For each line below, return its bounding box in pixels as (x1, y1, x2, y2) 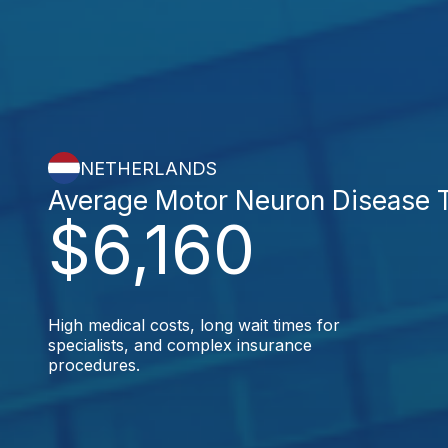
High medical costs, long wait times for (48, 315, 340, 335)
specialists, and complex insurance (48, 335, 312, 355)
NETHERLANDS (80, 157, 217, 179)
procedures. (48, 355, 140, 375)
